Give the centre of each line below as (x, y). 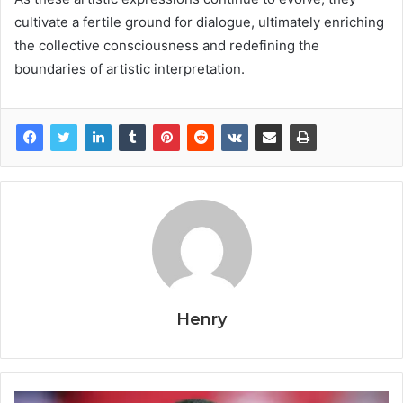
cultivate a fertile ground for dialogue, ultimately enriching (199, 22)
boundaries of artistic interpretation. (130, 68)
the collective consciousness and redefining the (167, 45)
